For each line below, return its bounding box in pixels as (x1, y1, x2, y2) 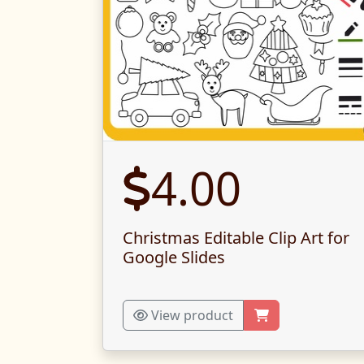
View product (148, 306, 233, 324)
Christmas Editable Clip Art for (123, 227, 349, 249)
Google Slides (123, 246, 225, 268)
